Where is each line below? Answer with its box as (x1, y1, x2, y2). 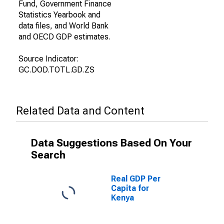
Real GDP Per (111, 174, 160, 183)
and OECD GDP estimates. (18, 32, 110, 41)
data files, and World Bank (18, 21, 108, 30)
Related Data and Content (16, 104, 144, 117)
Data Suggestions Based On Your (31, 137, 192, 149)
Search (31, 149, 65, 161)
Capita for (111, 183, 149, 193)
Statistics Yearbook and (18, 10, 100, 19)
